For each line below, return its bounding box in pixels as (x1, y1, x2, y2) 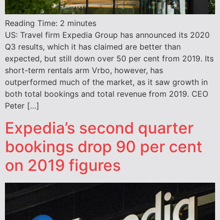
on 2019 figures (5, 155, 121, 175)
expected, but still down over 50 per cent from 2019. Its (5, 54, 214, 64)
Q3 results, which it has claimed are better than (5, 42, 181, 52)
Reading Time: (5, 18, 60, 28)
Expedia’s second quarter (5, 118, 193, 137)
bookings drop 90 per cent (5, 137, 202, 156)
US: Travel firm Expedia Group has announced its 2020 (5, 30, 210, 40)
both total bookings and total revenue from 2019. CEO (5, 89, 208, 99)
